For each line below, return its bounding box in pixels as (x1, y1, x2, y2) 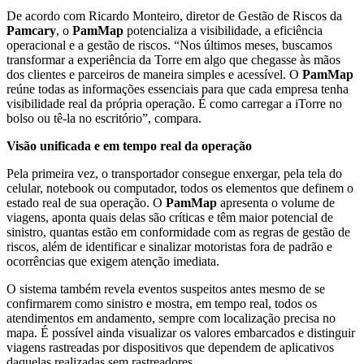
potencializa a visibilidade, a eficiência (123, 23, 323, 37)
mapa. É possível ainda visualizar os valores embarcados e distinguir (6, 325, 355, 340)
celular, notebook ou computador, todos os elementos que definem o (6, 180, 353, 195)
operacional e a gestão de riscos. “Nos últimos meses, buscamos (6, 37, 332, 52)
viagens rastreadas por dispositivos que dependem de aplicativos (6, 340, 334, 354)
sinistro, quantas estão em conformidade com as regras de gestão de (6, 224, 350, 239)
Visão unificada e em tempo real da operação (6, 138, 252, 153)
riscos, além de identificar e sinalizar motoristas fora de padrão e (6, 239, 332, 253)
